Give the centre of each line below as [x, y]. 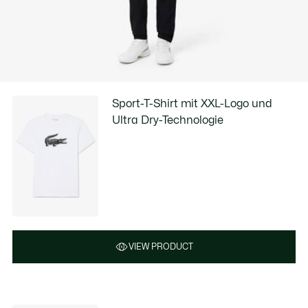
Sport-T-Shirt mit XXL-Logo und [193, 104]
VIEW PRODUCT [161, 246]
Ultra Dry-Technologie [168, 120]
